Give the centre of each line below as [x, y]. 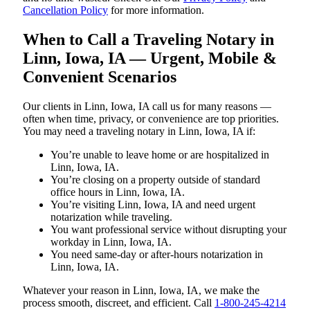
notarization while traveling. [111, 217]
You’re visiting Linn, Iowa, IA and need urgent [153, 204]
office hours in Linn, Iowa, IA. [118, 192]
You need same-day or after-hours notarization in [157, 254]
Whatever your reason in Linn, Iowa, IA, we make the [141, 290]
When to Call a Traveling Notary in [148, 39]
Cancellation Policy [65, 10]
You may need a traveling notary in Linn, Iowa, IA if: [139, 131]
